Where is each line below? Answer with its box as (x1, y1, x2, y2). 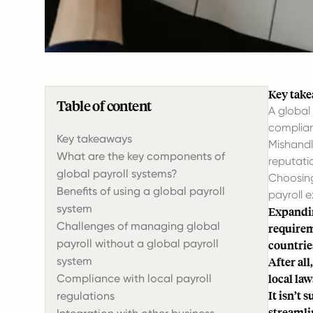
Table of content (57, 96, 152, 115)
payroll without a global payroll (57, 237, 219, 250)
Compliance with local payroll (57, 272, 212, 285)
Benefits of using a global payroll (57, 184, 225, 198)
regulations (57, 289, 115, 303)
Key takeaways (57, 132, 132, 145)
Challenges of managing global (57, 219, 220, 233)
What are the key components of (57, 150, 225, 163)
